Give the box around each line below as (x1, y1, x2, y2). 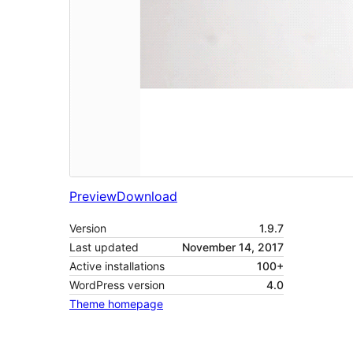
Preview (69, 188, 117, 205)
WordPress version (69, 278, 165, 292)
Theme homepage (69, 297, 163, 311)
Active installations (69, 259, 165, 273)
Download (117, 188, 177, 205)
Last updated (69, 240, 139, 255)
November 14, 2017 (182, 240, 284, 255)
